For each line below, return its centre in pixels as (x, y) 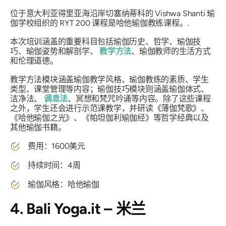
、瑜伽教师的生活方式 (171, 51)
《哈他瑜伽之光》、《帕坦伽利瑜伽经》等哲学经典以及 (110, 118)
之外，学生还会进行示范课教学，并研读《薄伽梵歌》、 (110, 108)
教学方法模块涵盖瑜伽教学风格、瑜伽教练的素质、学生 (110, 79)
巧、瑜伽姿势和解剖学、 (55, 51)
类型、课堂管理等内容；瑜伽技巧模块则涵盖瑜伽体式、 (110, 89)
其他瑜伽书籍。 (38, 127)
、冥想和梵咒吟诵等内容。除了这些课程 (139, 98)
